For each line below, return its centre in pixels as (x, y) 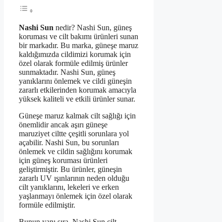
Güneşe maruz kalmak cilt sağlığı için (77, 116)
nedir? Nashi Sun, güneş (93, 28)
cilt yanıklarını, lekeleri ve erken (69, 187)
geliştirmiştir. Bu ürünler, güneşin (70, 169)
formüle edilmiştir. (47, 205)
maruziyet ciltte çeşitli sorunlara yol (74, 134)
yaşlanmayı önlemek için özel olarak (76, 196)
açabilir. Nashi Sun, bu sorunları (69, 143)
